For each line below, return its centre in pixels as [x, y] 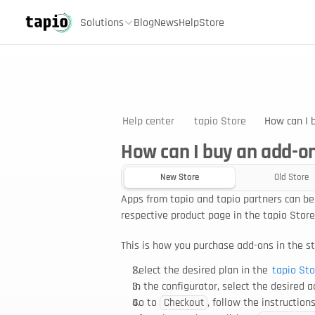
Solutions [102, 22]
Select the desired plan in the [201, 270]
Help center [148, 121]
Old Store [291, 177]
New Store [180, 177]
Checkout [184, 303]
